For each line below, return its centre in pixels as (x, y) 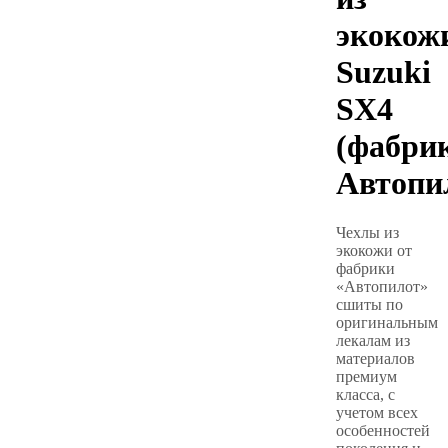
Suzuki (383, 72)
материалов (375, 358)
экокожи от (374, 250)
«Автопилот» (382, 286)
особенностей (383, 430)
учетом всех (377, 412)
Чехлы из (367, 232)
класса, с (365, 394)
